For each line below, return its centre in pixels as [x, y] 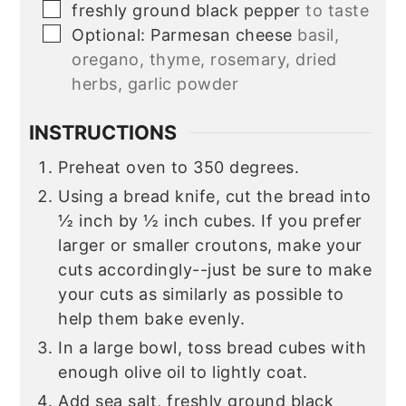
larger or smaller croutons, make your [210, 245]
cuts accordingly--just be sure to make [215, 269]
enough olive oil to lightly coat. [183, 372]
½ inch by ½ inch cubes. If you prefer [210, 220]
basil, [319, 35]
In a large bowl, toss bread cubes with [213, 347]
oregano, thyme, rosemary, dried [204, 60]
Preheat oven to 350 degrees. [179, 167]
